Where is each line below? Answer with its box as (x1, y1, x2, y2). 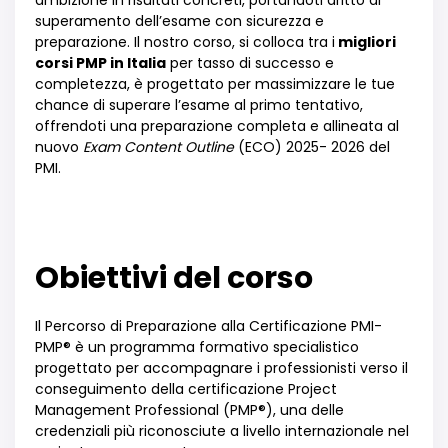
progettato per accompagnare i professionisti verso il (35, 358, 408, 378)
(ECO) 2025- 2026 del (234, 137, 390, 157)
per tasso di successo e (166, 53, 334, 73)
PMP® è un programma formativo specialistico (35, 337, 359, 357)
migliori (335, 32, 396, 52)
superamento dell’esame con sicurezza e (35, 11, 324, 31)
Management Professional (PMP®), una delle (35, 400, 344, 420)
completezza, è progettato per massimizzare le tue (35, 74, 395, 94)
